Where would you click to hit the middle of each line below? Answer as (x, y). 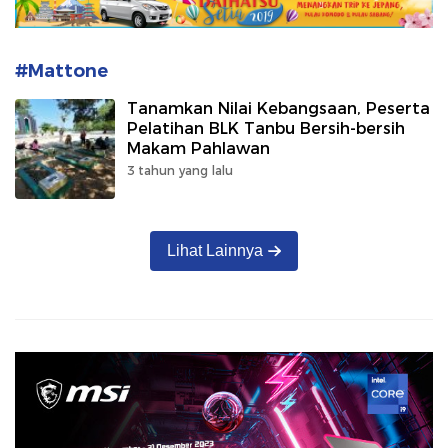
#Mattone (61, 71)
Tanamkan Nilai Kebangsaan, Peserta (278, 109)
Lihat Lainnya (215, 251)
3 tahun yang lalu (180, 171)
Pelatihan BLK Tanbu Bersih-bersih (266, 129)
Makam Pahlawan (198, 149)
